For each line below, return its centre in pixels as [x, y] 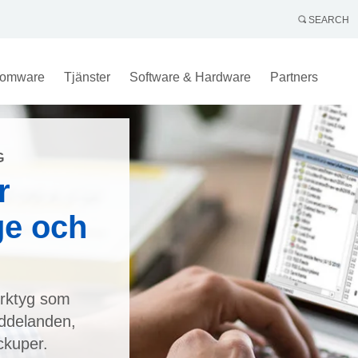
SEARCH [328, 20]
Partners [294, 77]
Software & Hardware [190, 77]
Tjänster [87, 77]
